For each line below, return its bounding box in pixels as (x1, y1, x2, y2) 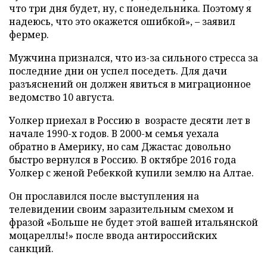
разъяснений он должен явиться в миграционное (9, 77, 251, 91)
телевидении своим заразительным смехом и (9, 202, 234, 216)
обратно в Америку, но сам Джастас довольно (9, 139, 231, 153)
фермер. (9, 27, 49, 41)
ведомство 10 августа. (9, 90, 114, 104)
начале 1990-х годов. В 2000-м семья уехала (9, 126, 219, 140)
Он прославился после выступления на (9, 189, 199, 203)
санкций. (9, 241, 54, 255)
